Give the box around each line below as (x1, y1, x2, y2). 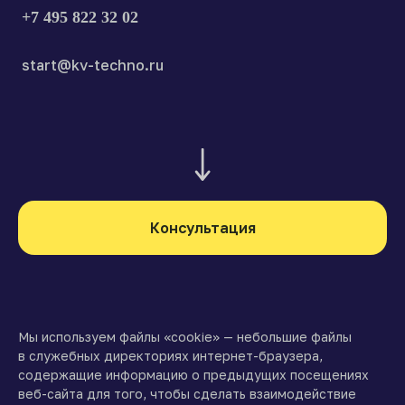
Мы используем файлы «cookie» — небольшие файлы (18, 329, 352, 345)
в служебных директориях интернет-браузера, (18, 348, 323, 364)
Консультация (149, 219, 256, 238)
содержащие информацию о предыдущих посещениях (18, 367, 369, 383)
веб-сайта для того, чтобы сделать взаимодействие (18, 386, 356, 402)
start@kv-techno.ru (22, 56, 164, 75)
